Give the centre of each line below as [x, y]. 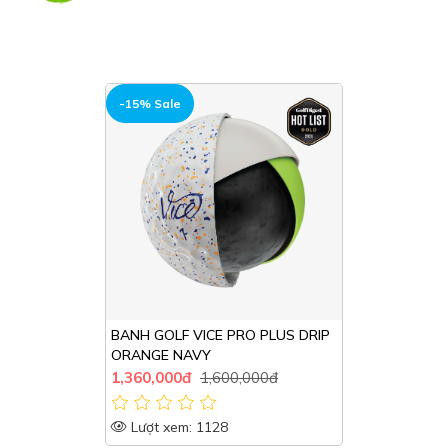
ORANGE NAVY [161, 355]
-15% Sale [150, 103]
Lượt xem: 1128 [177, 427]
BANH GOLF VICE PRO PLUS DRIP [220, 335]
